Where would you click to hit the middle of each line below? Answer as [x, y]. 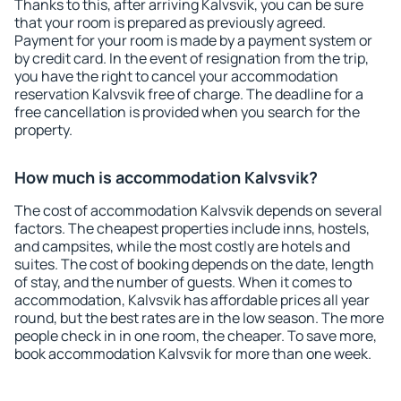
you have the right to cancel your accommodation [176, 76]
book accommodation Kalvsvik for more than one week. [193, 354]
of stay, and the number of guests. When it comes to [183, 282]
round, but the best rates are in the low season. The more [199, 318]
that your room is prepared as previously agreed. [170, 22]
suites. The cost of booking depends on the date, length [194, 264]
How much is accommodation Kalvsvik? [166, 177]
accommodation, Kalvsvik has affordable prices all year [192, 300]
